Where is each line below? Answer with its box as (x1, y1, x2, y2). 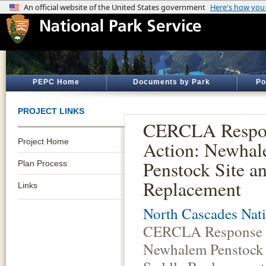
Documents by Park (133, 78, 210, 86)
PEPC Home (32, 78, 80, 86)
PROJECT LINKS (18, 106, 84, 116)
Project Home (18, 137, 69, 146)
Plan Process (18, 159, 67, 168)
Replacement (143, 176, 241, 201)
